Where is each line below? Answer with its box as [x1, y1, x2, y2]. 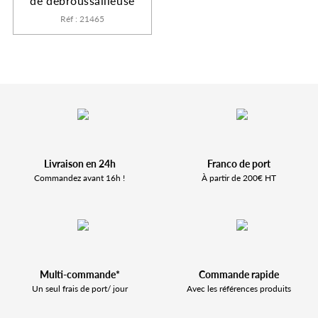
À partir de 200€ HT [201, 171, 276, 184]
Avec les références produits [186, 282, 291, 295]
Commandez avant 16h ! [34, 171, 125, 184]
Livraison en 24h [43, 155, 116, 170]
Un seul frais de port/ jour [31, 282, 128, 295]
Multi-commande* [39, 266, 120, 281]
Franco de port [207, 155, 270, 170]
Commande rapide [198, 266, 279, 281]
